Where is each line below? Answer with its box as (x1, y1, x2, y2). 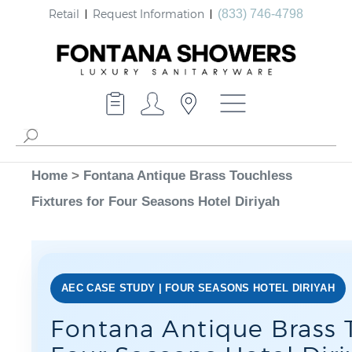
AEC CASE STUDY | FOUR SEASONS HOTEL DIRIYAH (61, 282, 335, 295)
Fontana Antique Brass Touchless (83, 168, 292, 184)
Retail (49, 6, 79, 20)
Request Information (93, 6, 204, 20)
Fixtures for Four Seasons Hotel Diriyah (31, 194, 280, 210)
